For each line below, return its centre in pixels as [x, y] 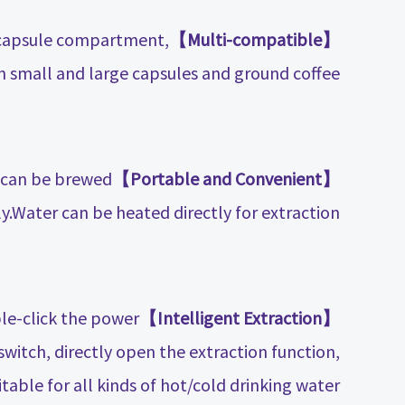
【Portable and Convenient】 [331, 178]
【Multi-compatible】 [331, 39]
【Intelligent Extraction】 [331, 318]
